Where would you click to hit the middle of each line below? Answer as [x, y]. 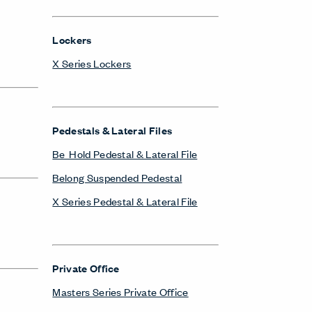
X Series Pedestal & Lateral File [125, 201]
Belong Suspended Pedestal [117, 177]
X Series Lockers [92, 63]
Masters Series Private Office [120, 291]
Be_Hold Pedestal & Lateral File [125, 154]
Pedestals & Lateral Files [112, 130]
